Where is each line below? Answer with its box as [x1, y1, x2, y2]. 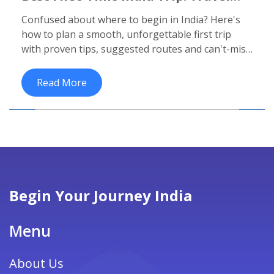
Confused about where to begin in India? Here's [21, 13, 240, 27]
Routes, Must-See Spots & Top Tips [21, 1, 237, 18]
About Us [9, 255, 64, 272]
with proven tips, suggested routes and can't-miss [21, 42, 251, 56]
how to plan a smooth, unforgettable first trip [21, 28, 231, 42]
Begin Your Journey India [9, 185, 192, 206]
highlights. [21, 57, 70, 71]
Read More [37, 76, 87, 90]
